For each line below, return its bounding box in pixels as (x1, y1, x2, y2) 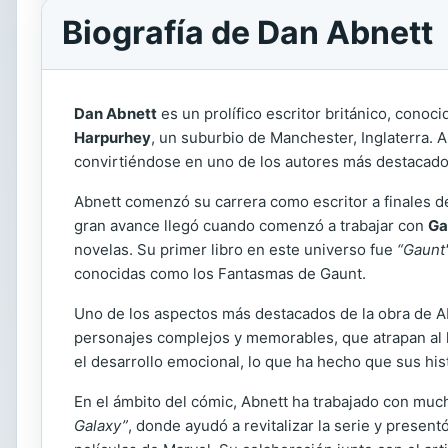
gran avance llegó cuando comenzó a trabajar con (74, 216, 428, 235)
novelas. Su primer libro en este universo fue (74, 240, 397, 259)
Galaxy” (74, 416, 128, 435)
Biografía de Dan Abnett (62, 13, 433, 52)
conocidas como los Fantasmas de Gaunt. (74, 264, 366, 283)
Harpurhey (74, 128, 151, 147)
